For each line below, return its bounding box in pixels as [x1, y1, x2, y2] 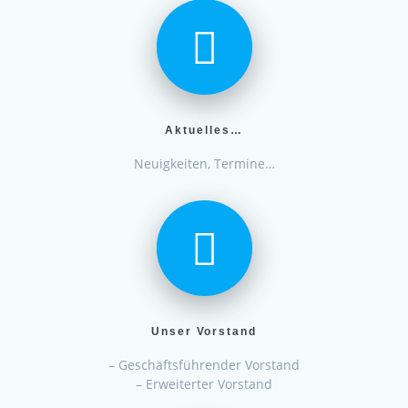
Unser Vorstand [150, 324, 258, 337]
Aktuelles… [165, 124, 243, 137]
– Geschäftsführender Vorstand [108, 355, 300, 373]
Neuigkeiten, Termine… [133, 155, 275, 173]
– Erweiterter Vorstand [136, 374, 272, 393]
